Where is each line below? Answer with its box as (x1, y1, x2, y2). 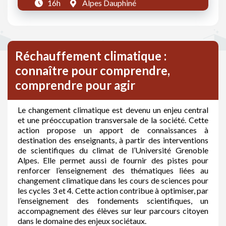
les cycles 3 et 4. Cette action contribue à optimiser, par (18, 186, 208, 195)
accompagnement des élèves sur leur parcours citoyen (18, 206, 208, 215)
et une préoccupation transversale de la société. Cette (18, 115, 208, 125)
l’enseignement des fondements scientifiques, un (18, 196, 208, 205)
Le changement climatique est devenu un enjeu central (18, 105, 208, 115)
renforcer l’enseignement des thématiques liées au (18, 165, 208, 175)
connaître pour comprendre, (15, 63, 170, 78)
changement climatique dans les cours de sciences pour (18, 176, 208, 185)
